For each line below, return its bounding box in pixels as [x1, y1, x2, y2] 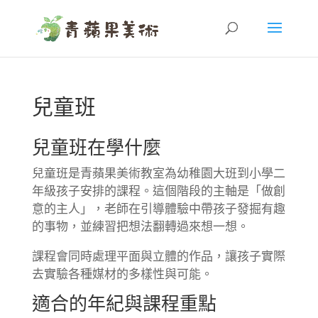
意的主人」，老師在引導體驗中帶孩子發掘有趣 [31, 202, 285, 216]
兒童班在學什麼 [31, 138, 161, 158]
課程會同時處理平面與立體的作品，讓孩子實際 [31, 250, 285, 263]
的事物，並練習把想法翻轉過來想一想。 [31, 220, 249, 234]
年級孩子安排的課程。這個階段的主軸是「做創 [31, 185, 285, 198]
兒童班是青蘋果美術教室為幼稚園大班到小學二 [31, 167, 285, 180]
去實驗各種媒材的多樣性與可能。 [31, 268, 213, 281]
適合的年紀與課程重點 [31, 294, 216, 314]
